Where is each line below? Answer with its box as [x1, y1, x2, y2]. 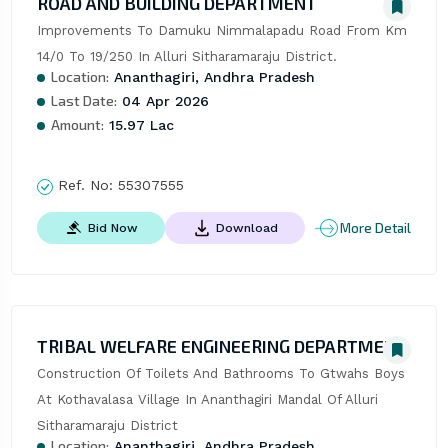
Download [215, 220, 278, 235]
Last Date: [50, 92, 117, 110]
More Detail [340, 219, 412, 236]
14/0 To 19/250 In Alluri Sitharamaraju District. [36, 49, 337, 65]
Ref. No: [52, 177, 118, 194]
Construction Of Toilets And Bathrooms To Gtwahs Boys [36, 366, 405, 382]
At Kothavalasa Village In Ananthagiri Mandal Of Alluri [36, 392, 378, 408]
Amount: [50, 116, 104, 134]
